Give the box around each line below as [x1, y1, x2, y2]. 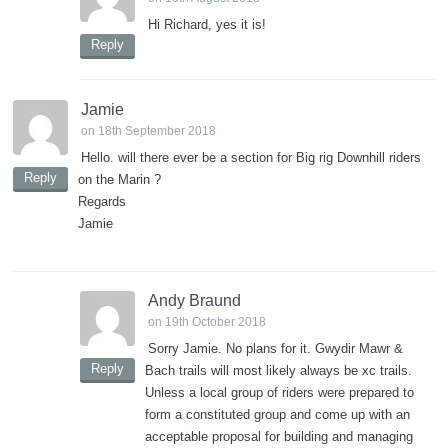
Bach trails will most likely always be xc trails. [145, 363, 412, 379]
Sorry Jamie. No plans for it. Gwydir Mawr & [148, 341, 403, 357]
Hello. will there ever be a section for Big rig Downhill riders [81, 150, 421, 166]
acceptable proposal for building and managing [145, 429, 413, 445]
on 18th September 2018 [81, 124, 216, 139]
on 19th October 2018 [148, 315, 266, 330]
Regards [78, 194, 126, 210]
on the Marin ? [78, 172, 161, 188]
